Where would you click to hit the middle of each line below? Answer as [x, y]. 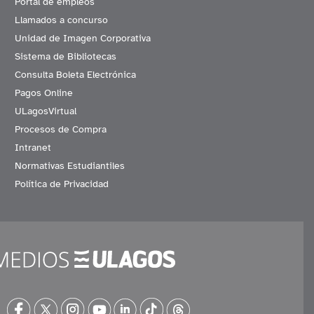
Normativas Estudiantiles [70, 166]
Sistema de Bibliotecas [66, 57]
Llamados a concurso [61, 20]
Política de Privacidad [62, 184]
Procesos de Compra [61, 130]
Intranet [33, 148]
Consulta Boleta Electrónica [75, 75]
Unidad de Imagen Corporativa [83, 39]
